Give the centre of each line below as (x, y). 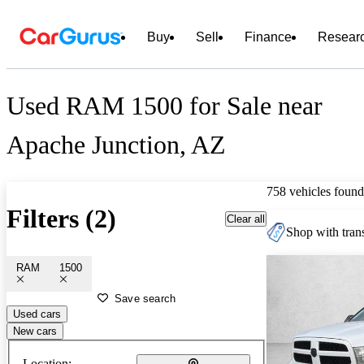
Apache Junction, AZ (116, 145)
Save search (145, 298)
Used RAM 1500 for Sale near (165, 106)
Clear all (246, 219)
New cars (35, 331)
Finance (268, 37)
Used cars (37, 314)
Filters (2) (61, 219)
